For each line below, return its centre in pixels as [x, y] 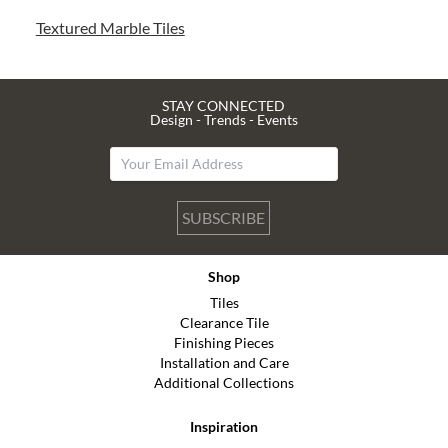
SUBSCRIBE [224, 217]
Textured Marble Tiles [110, 27]
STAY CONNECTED [224, 105]
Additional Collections [224, 382]
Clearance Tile [224, 322]
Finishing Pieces [224, 342]
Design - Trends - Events [223, 119]
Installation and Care [224, 362]
